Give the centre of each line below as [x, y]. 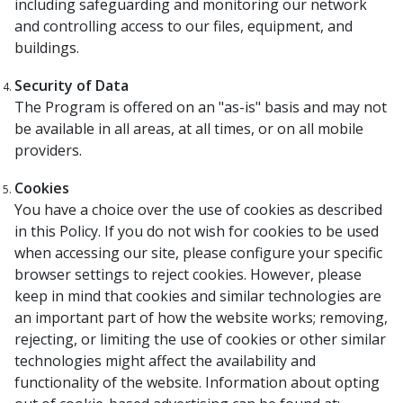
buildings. [47, 48]
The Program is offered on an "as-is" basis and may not [201, 107]
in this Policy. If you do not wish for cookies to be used [197, 231]
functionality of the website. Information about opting [197, 382]
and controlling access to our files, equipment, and [184, 26]
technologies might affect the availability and [165, 361]
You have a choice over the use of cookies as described [198, 210]
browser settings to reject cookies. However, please [188, 274]
